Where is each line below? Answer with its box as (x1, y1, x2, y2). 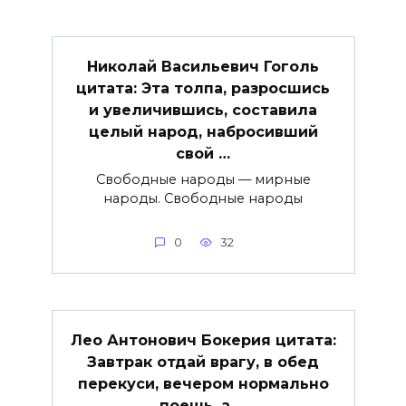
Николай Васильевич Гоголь (87, 57, 319, 75)
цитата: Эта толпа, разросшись (76, 79, 330, 97)
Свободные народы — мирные (95, 170, 311, 188)
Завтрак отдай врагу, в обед (87, 353, 319, 371)
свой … (176, 144, 230, 162)
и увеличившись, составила (89, 101, 317, 119)
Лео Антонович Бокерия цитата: (70, 331, 336, 349)
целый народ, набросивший (88, 122, 318, 140)
